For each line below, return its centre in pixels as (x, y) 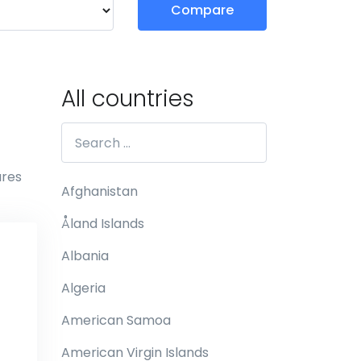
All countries (128, 99)
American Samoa (116, 320)
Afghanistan (100, 191)
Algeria (83, 288)
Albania (85, 256)
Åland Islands (103, 224)
